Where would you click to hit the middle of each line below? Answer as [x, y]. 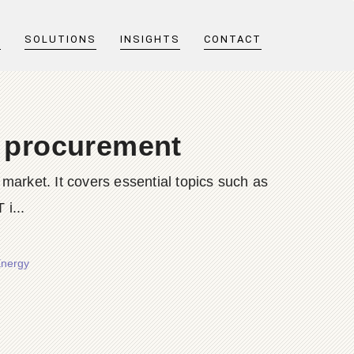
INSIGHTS [150, 39]
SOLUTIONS [60, 39]
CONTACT [233, 39]
